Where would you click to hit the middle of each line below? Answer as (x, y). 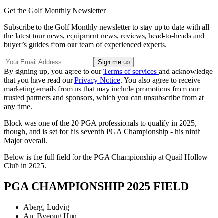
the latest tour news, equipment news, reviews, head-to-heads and (104, 36)
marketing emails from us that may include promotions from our (101, 89)
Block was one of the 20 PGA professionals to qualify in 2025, (100, 123)
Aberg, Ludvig (46, 207)
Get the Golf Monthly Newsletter (55, 11)
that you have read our (39, 80)
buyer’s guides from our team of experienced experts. (85, 45)
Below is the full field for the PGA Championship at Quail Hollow (106, 157)
